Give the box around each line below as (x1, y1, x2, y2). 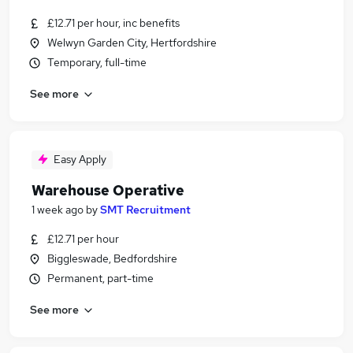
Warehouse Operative (32, 181, 184, 199)
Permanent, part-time (47, 271, 154, 285)
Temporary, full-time (47, 55, 147, 69)
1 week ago (32, 203, 84, 217)
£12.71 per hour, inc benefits (47, 16, 180, 30)
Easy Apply (54, 152, 106, 166)
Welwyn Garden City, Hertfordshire (47, 35, 217, 50)
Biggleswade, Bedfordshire (47, 251, 177, 266)
